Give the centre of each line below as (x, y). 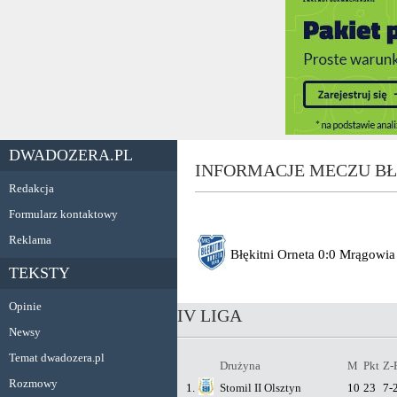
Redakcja (31, 188)
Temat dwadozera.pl (57, 358)
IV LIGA (210, 315)
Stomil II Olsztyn (261, 388)
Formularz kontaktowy (63, 214)
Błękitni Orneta (272, 254)
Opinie (25, 306)
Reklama (30, 240)
